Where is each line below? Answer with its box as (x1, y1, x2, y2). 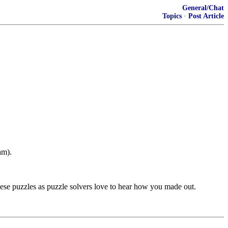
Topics (162, 12, 182, 20)
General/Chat (182, 4, 224, 12)
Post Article (188, 12, 224, 20)
